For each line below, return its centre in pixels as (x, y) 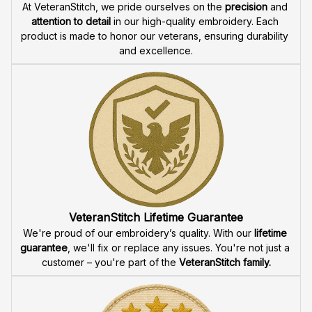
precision (246, 83)
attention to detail (71, 97)
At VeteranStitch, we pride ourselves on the (123, 83)
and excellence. (156, 127)
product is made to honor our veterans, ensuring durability (155, 112)
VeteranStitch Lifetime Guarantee (156, 294)
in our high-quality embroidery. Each (194, 97)
